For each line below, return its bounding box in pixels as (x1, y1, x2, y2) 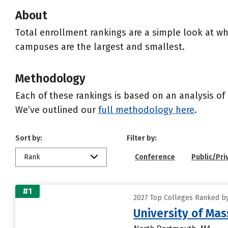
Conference (135, 153, 175, 161)
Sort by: (15, 134, 42, 142)
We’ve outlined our (15, 104, 98, 116)
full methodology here (98, 104, 194, 116)
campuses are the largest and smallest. (15, 41, 185, 52)
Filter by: (127, 134, 157, 142)
